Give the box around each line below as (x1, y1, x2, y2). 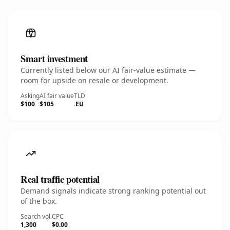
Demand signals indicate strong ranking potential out (21, 186, 206, 196)
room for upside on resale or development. (21, 75, 168, 85)
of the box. (21, 196, 57, 206)
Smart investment (21, 51, 88, 65)
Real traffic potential (21, 172, 100, 186)
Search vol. (21, 212, 52, 221)
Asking (21, 91, 40, 100)
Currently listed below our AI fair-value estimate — (21, 65, 196, 75)
